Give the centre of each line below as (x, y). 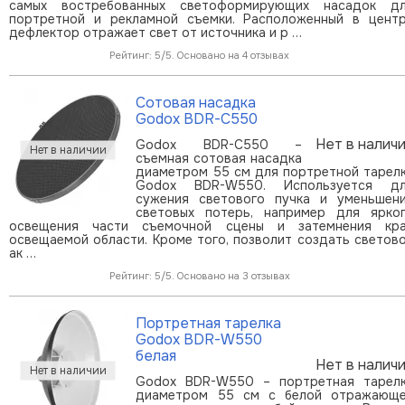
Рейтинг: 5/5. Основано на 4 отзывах (199, 55)
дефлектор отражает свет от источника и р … (155, 32)
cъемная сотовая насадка (219, 158)
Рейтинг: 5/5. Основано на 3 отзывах (200, 275)
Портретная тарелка (208, 323)
